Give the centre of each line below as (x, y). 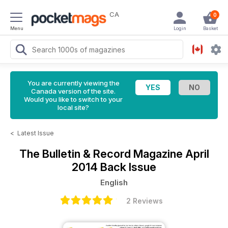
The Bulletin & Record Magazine (102, 154)
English (114, 182)
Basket (210, 28)
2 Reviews (145, 201)
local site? (73, 107)
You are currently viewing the (73, 83)
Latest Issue (36, 133)
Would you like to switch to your (73, 99)
